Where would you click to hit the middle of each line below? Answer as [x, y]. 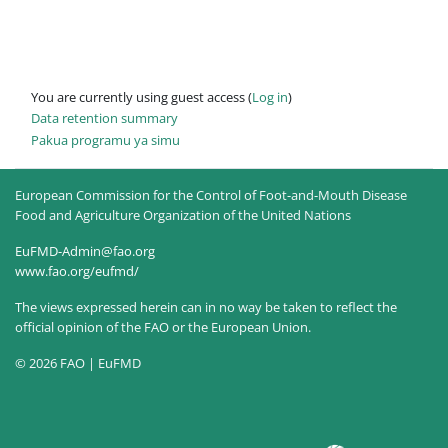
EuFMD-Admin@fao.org [85, 250]
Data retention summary [104, 118]
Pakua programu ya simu [105, 139]
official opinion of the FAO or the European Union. [163, 326]
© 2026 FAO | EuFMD [78, 362]
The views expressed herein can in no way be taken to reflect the [206, 306]
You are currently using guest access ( [141, 96]
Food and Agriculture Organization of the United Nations [183, 214]
